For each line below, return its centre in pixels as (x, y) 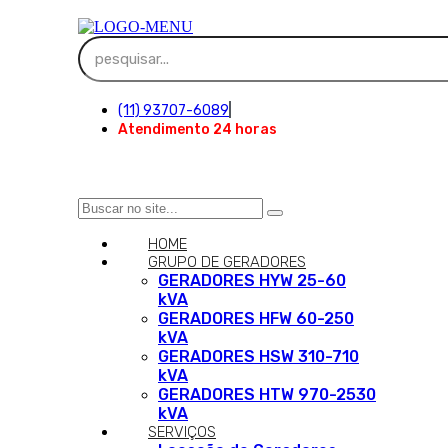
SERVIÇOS (182, 432)
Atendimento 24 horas (197, 129)
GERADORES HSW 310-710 (258, 356)
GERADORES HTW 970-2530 (267, 394)
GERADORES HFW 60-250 (256, 318)
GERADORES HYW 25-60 (252, 280)
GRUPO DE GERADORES (227, 262)
